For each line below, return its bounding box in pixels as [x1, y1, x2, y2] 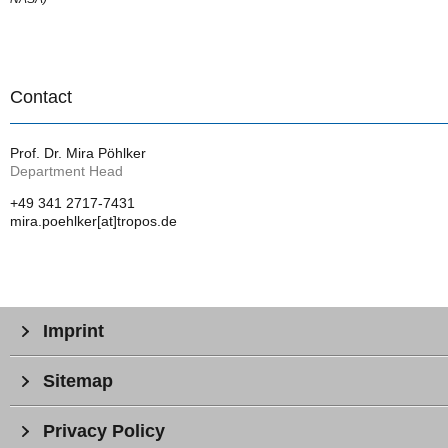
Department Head [10, 163, 123, 180]
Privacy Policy [43, 421, 165, 442]
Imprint [43, 321, 104, 342]
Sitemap [43, 371, 113, 392]
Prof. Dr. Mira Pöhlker [10, 145, 146, 162]
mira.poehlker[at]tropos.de [10, 213, 177, 230]
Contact [10, 87, 72, 108]
